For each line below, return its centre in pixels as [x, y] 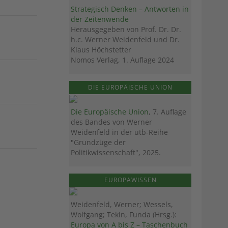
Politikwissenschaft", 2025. [116, 152]
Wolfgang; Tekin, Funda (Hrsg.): [124, 214]
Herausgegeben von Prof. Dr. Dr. [126, 29]
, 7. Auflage [167, 111]
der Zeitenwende [100, 19]
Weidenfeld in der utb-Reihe [119, 132]
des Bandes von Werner [111, 122]
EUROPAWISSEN [130, 180]
